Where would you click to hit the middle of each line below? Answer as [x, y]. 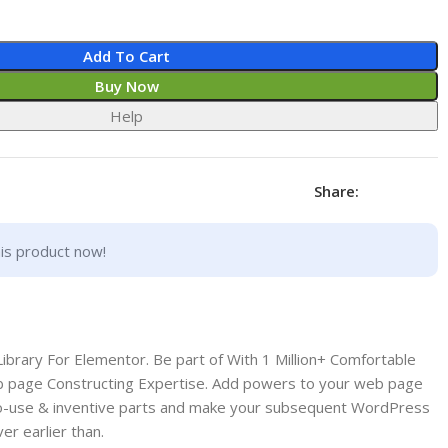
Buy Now [126, 85]
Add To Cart [127, 55]
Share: [336, 190]
